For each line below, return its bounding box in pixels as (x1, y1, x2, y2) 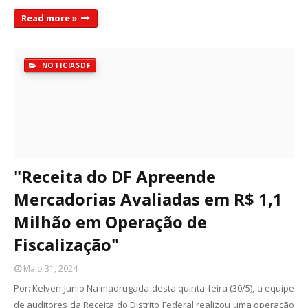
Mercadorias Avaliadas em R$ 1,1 (14, 188, 283, 210)
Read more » (21, 12, 78, 24)
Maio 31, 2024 (23, 263, 78, 274)
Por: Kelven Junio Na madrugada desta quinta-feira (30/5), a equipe (14, 282, 294, 294)
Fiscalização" (14, 233, 119, 256)
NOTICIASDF (38, 60, 91, 70)
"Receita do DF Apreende (14, 165, 216, 188)
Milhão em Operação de (14, 210, 207, 233)
